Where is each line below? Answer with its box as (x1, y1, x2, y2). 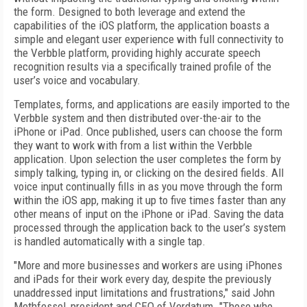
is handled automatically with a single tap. (14, 234, 206, 248)
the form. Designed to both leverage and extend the (14, 5, 245, 19)
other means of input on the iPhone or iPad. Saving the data (14, 207, 284, 221)
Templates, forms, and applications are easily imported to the (14, 97, 290, 111)
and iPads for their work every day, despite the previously (14, 272, 271, 286)
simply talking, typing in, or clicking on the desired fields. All (14, 166, 284, 180)
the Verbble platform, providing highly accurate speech (14, 46, 260, 60)
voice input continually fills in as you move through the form (14, 180, 282, 193)
